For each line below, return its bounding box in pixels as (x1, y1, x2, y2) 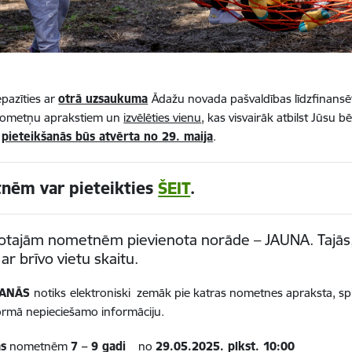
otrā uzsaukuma (58, 91, 148, 107)
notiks (34, 285, 67, 301)
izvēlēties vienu (123, 110, 202, 126)
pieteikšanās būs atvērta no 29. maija (2, 129, 214, 145)
